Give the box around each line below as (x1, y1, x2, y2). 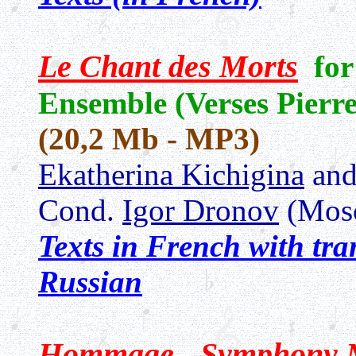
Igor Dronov (122, 193, 279, 227)
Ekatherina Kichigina (38, 157, 304, 192)
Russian (38, 265, 142, 299)
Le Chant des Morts (38, 48, 298, 84)
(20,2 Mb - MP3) (38, 122, 260, 156)
